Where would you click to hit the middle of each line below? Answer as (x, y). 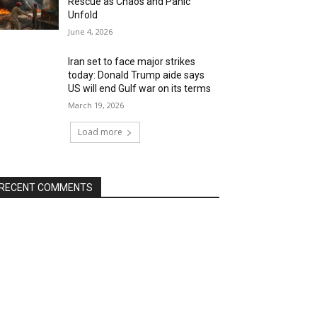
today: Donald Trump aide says (137, 75)
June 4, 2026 (91, 31)
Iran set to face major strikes (132, 62)
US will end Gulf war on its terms (140, 88)
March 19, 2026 (96, 105)
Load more (100, 132)
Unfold (83, 15)
